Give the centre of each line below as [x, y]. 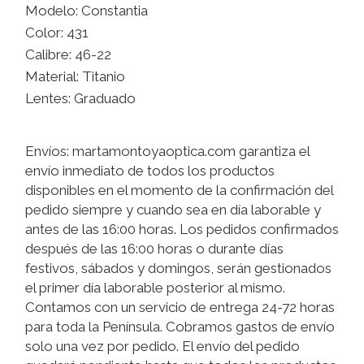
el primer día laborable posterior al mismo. [155, 288]
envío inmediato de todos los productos [150, 171]
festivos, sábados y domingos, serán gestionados [178, 269]
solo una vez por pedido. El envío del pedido [162, 347]
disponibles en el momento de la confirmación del [180, 191]
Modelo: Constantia [87, 11]
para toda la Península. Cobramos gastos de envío [180, 327]
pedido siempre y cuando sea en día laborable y [173, 210]
